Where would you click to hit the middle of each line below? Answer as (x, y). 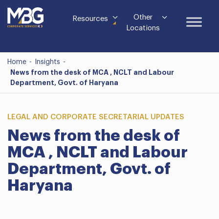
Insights (47, 62)
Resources (90, 19)
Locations (143, 28)
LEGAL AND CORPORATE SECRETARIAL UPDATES (96, 117)
